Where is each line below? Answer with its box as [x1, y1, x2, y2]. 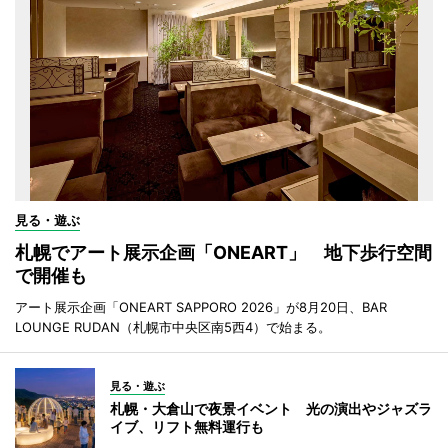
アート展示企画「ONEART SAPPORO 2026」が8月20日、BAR [15, 299, 387, 316]
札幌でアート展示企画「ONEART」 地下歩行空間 [15, 242, 432, 264]
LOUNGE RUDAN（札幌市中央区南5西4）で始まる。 [15, 319, 331, 336]
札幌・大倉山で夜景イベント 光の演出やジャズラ [110, 400, 432, 418]
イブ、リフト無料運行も [110, 418, 264, 436]
